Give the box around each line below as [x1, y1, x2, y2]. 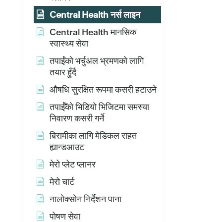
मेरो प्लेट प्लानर [50, 159, 96, 170]
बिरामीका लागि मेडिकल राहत [50, 130, 137, 141]
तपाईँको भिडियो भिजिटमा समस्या [50, 101, 149, 112]
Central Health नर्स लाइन [50, 9, 140, 20]
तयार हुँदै [50, 66, 76, 78]
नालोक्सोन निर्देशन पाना [50, 193, 121, 205]
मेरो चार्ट [50, 176, 74, 187]
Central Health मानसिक [50, 26, 136, 38]
